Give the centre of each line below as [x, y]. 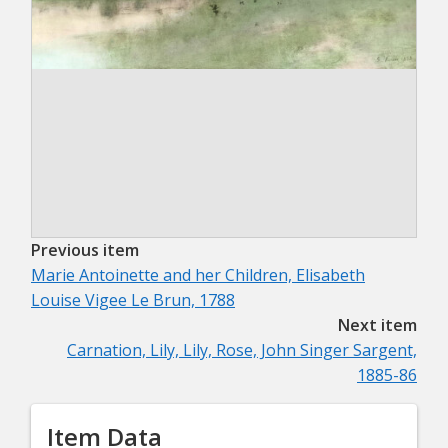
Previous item [85, 250]
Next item [377, 325]
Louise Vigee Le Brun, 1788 [133, 300]
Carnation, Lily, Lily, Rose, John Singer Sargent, [242, 350]
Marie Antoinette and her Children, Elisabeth [198, 275]
